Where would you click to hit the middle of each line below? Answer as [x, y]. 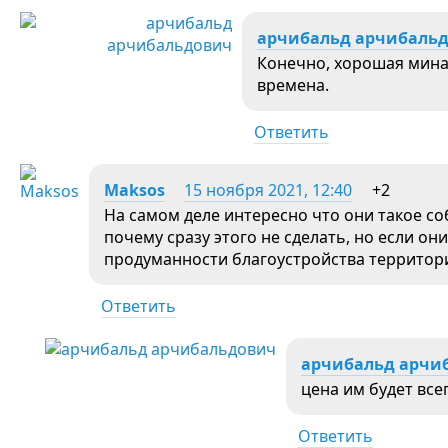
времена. [293, 84]
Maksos [134, 189]
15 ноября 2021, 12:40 [268, 189]
